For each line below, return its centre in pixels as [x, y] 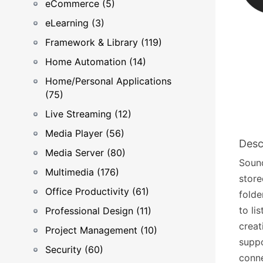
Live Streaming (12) [88, 114]
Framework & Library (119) [104, 42]
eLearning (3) [75, 23]
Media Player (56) [85, 133]
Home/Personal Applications [108, 81]
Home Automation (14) [96, 62]
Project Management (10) [101, 230]
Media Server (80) [85, 153]
